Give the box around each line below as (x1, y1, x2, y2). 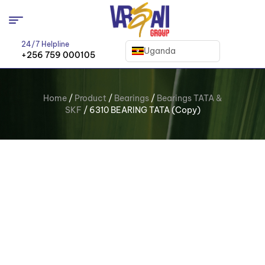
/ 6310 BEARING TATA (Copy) (81, 105, 201, 116)
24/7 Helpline (21, 40, 70, 49)
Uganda (144, 45, 176, 56)
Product (75, 93, 106, 104)
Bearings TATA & (157, 93, 222, 104)
